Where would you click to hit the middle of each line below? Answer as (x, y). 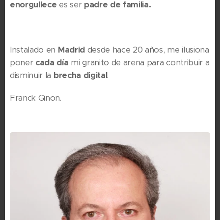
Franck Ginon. (36, 98)
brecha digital (80, 75)
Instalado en (34, 50)
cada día (53, 63)
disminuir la (32, 75)
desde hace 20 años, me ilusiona (147, 50)
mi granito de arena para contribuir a (140, 63)
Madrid (71, 50)
